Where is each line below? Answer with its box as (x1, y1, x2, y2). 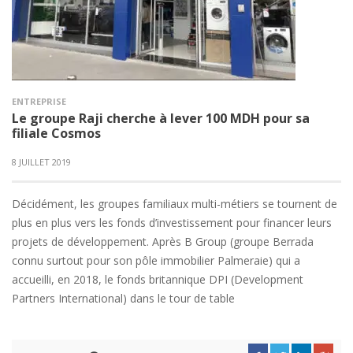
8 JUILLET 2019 (12, 156, 71, 168)
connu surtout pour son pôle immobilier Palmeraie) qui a (12, 253, 300, 268)
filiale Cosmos (12, 124, 101, 142)
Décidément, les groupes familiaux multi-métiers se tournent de (12, 196, 337, 211)
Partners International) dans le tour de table (12, 291, 235, 306)
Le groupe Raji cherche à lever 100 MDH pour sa (12, 110, 310, 127)
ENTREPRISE (12, 95, 66, 107)
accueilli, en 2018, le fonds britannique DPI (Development (12, 272, 303, 287)
